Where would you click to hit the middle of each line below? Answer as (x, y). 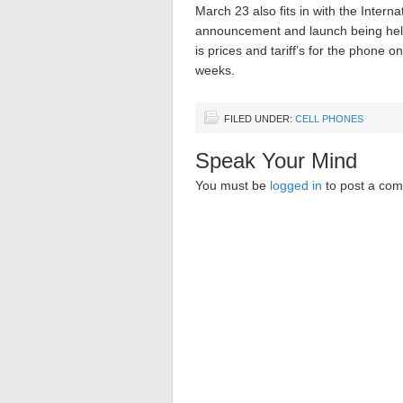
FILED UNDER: (260, 119)
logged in (296, 185)
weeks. (215, 70)
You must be (233, 185)
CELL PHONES (329, 119)
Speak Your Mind (276, 161)
